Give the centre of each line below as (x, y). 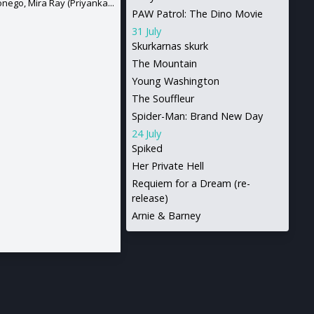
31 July (146, 31)
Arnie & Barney (166, 216)
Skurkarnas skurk (170, 46)
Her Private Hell (168, 166)
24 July (146, 134)
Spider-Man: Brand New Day (197, 116)
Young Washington (176, 81)
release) (150, 198)
